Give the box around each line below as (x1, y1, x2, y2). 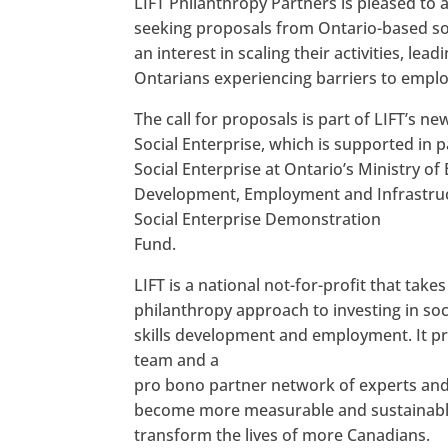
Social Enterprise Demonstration (134, 207, 382, 230)
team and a (134, 348, 220, 371)
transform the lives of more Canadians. (134, 423, 431, 446)
